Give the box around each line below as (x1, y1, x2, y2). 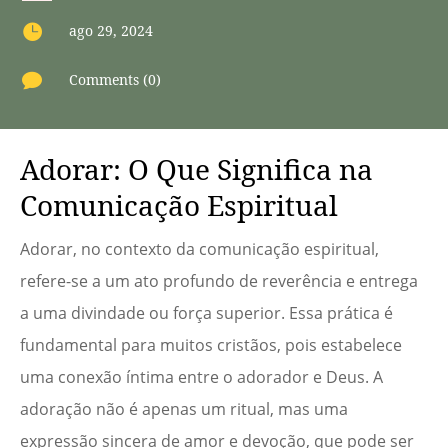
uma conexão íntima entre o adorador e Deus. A (20, 366, 383, 389)
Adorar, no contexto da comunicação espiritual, (20, 238, 379, 261)
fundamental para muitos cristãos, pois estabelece (20, 334, 402, 357)
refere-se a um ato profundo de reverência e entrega (20, 270, 418, 293)
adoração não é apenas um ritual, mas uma (20, 398, 348, 421)
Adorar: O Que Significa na (20, 150, 373, 189)
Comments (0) (69, 69, 162, 89)
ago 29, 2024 (69, 20, 154, 40)
